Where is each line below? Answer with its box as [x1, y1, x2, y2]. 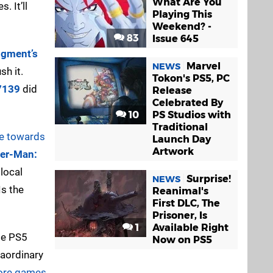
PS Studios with [152, 108, 231, 121]
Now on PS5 [152, 233, 212, 246]
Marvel [186, 60, 221, 72]
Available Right [152, 221, 229, 233]
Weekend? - [152, 20, 211, 32]
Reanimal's [152, 185, 208, 197]
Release [152, 84, 192, 96]
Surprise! [186, 172, 231, 185]
